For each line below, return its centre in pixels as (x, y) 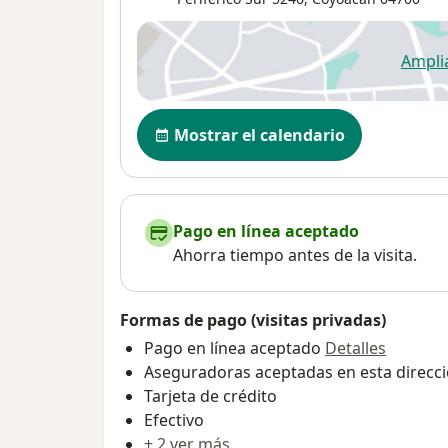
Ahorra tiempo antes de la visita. (295, 255)
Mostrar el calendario (259, 135)
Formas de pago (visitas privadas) (253, 320)
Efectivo (174, 420)
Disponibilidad (198, 119)
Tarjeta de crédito (210, 396)
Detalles (355, 348)
